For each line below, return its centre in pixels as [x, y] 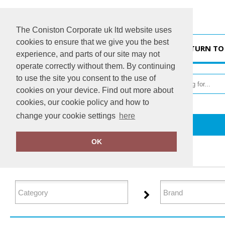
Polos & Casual [75, 125]
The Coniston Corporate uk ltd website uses [94, 30]
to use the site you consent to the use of [86, 78]
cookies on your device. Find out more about [95, 90]
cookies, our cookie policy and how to [83, 102]
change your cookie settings [67, 116]
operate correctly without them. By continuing [96, 66]
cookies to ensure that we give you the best [92, 42]
